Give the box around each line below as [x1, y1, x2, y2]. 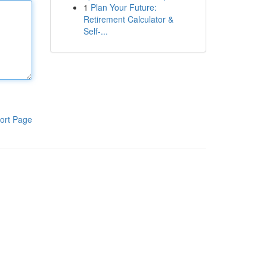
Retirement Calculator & [83, 13, 173, 25]
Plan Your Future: [90, 1, 157, 13]
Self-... [83, 25, 108, 37]
